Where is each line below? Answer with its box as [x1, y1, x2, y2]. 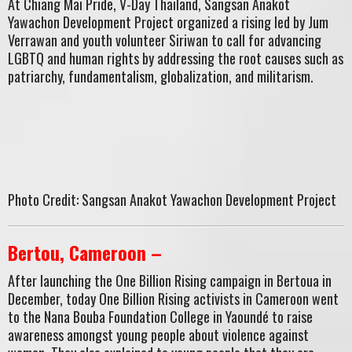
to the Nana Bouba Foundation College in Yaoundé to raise [8, 306, 313, 328]
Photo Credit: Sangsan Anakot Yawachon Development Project [8, 189, 336, 210]
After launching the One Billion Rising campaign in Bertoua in [8, 270, 332, 291]
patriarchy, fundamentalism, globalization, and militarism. [8, 65, 313, 86]
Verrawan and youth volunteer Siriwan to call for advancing [8, 29, 321, 50]
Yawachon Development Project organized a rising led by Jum [8, 11, 328, 32]
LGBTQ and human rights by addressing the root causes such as [8, 47, 343, 68]
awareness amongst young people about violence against [8, 324, 309, 346]
